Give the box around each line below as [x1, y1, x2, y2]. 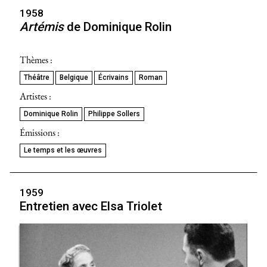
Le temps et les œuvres [24, 145, 102, 154]
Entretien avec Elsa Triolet [20, 198, 162, 213]
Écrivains [98, 73, 129, 82]
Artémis [20, 19, 64, 34]
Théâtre [24, 73, 49, 82]
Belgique [60, 73, 88, 82]
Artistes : [20, 89, 51, 103]
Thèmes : [20, 53, 52, 66]
